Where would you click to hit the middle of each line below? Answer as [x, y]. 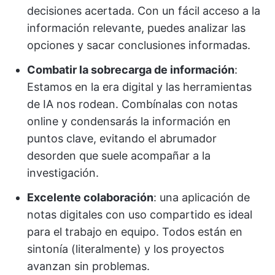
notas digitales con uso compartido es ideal [140, 215]
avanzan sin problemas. [88, 266]
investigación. [63, 173]
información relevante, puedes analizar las [136, 28]
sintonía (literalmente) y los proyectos [126, 249]
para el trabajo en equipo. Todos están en [135, 232]
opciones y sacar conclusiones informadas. [139, 45]
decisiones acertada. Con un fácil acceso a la [144, 11]
